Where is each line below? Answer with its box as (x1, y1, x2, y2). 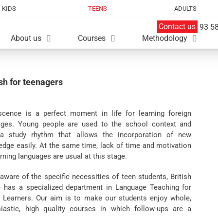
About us (11, 34, 42, 43)
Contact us (159, 22, 196, 32)
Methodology (142, 34, 188, 43)
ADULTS (174, 5, 197, 12)
